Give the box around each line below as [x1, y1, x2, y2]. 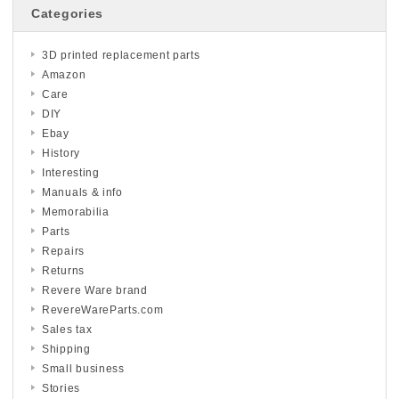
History [42, 146, 80, 159]
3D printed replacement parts [42, 48, 200, 61]
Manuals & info [42, 185, 123, 199]
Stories [42, 381, 80, 395]
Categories [31, 5, 103, 20]
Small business [42, 362, 125, 375]
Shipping [42, 342, 91, 355]
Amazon [42, 68, 86, 81]
